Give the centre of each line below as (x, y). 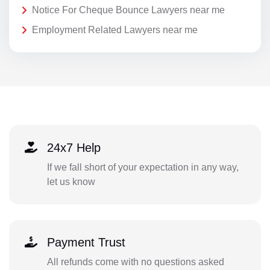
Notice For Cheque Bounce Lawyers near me (128, 10)
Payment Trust (86, 243)
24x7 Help (74, 147)
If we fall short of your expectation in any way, (143, 167)
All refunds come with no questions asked (135, 262)
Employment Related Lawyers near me (115, 30)
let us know (71, 181)
